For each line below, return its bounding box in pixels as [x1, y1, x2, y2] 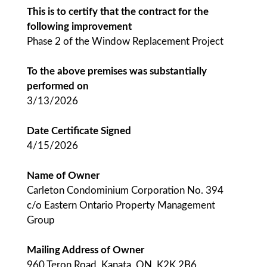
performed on [27, 81, 89, 91]
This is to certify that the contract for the [27, 7, 209, 17]
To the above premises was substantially [27, 66, 207, 76]
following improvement [27, 21, 132, 32]
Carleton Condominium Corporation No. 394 [27, 185, 223, 195]
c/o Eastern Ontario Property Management [27, 200, 215, 210]
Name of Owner [27, 170, 100, 181]
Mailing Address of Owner [27, 245, 144, 255]
